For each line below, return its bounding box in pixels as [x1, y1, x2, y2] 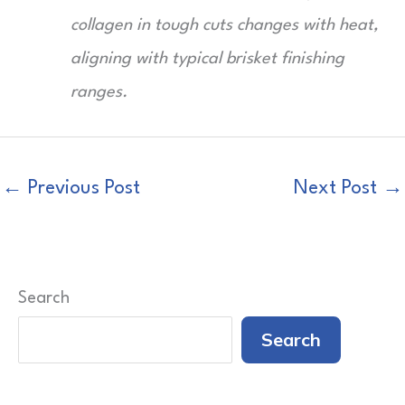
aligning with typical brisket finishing [71, 51, 344, 67]
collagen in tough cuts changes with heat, [71, 17, 379, 33]
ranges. [71, 84, 127, 100]
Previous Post [23, 179, 140, 198]
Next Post [294, 179, 382, 198]
